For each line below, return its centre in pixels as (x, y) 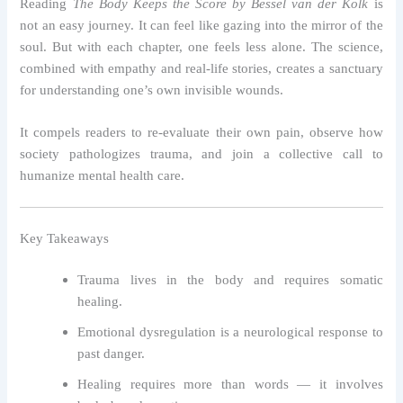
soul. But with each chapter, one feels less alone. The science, (201, 46)
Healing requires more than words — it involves (230, 384)
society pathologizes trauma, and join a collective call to (201, 153)
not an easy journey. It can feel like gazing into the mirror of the (201, 25)
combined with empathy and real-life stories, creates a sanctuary (201, 68)
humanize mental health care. (103, 175)
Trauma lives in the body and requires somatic (230, 279)
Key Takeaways (65, 239)
